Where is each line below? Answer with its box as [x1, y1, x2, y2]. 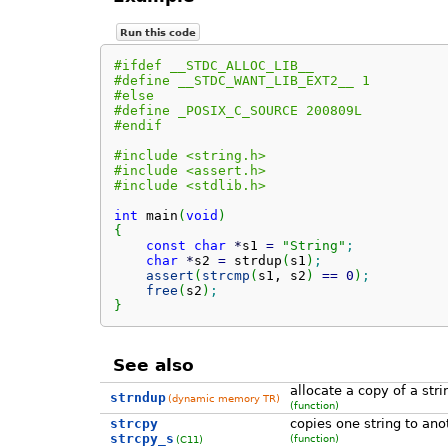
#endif [113, 118, 162, 134]
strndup [109, 389, 166, 405]
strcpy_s [109, 430, 174, 446]
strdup [225, 253, 282, 269]
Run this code [119, 26, 196, 39]
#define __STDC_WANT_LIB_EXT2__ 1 [113, 73, 370, 89]
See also [112, 355, 194, 376]
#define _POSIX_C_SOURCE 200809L [113, 103, 362, 119]
